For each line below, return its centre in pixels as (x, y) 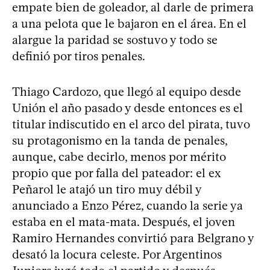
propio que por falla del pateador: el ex (117, 173)
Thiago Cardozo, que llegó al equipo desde (127, 91)
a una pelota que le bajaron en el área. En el (129, 23)
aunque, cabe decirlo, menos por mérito (119, 156)
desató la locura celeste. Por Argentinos (117, 254)
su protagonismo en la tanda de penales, (120, 140)
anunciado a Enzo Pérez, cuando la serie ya (127, 205)
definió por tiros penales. (79, 56)
